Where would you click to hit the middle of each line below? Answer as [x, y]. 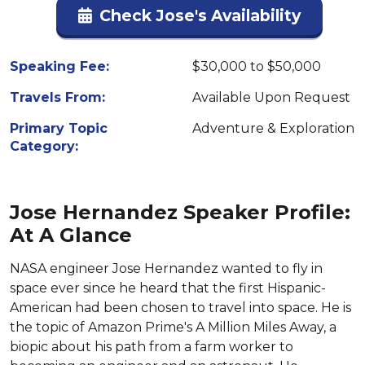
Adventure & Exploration [273, 128]
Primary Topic [59, 128]
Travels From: [57, 97]
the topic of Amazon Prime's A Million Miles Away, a [173, 327]
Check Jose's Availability [200, 15]
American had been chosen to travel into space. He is [180, 308]
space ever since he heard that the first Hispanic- [168, 288]
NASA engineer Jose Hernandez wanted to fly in [166, 268]
